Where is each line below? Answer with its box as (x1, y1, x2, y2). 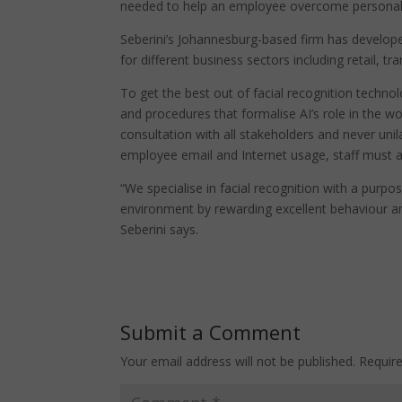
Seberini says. (120, 221, 199, 238)
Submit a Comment (120, 319, 301, 345)
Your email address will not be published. (120, 353, 356, 370)
